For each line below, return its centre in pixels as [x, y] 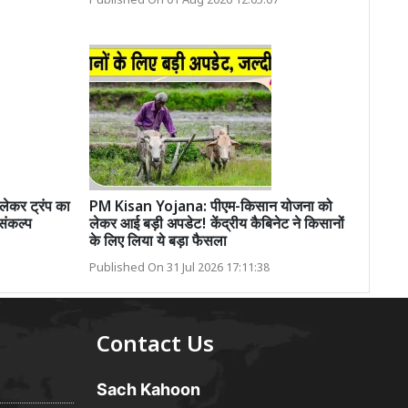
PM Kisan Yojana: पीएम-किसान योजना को [210, 209]
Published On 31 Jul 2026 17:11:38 [179, 269]
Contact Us [155, 347]
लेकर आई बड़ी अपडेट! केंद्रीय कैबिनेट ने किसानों [216, 226]
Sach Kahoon [148, 390]
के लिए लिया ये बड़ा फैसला [158, 243]
